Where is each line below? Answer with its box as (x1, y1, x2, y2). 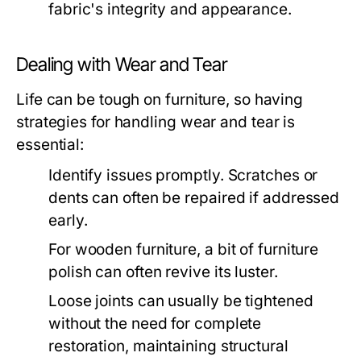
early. (48, 210, 88, 230)
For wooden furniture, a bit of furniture (48, 239, 319, 259)
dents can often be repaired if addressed (48, 188, 340, 207)
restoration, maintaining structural (48, 336, 288, 355)
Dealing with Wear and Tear (16, 52, 228, 76)
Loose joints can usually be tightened (48, 291, 313, 310)
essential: (16, 135, 85, 154)
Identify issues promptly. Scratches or (48, 165, 318, 185)
